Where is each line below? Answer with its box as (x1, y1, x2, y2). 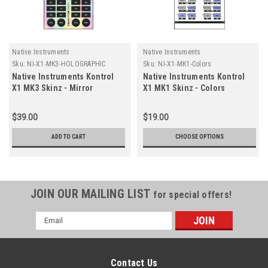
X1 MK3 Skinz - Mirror (12, 83, 93, 93)
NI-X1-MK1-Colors (158, 59, 212, 68)
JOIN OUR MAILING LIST (30, 186, 154, 201)
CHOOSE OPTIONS (175, 133, 224, 140)
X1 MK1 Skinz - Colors (143, 83, 226, 93)
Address (35, 224, 68, 234)
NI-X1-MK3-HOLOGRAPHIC (27, 59, 106, 68)
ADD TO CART (51, 133, 86, 140)
